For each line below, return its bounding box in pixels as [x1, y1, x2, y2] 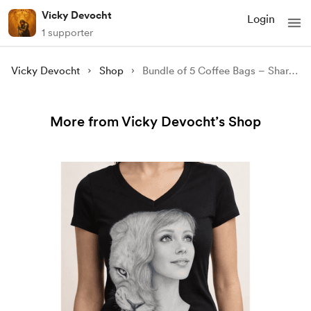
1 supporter [42, 26, 93, 39]
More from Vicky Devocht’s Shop [50, 113, 261, 130]
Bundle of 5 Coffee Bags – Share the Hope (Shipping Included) [289, 65, 299, 77]
